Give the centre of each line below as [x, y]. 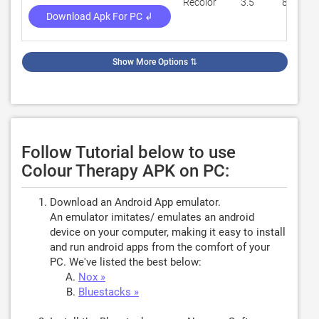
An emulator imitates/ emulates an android [152, 217]
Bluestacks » [109, 292]
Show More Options [150, 62]
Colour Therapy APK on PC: [125, 171]
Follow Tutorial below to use [129, 152]
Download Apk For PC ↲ [100, 16]
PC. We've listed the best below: [126, 262]
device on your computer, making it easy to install [168, 232]
